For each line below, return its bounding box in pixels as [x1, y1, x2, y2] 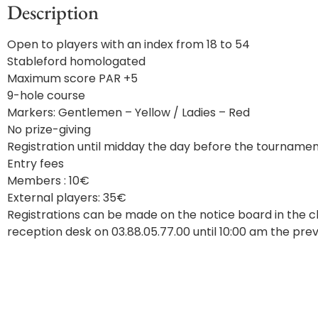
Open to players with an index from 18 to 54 [7, 35, 250, 53]
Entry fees [7, 155, 64, 172]
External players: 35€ [7, 189, 126, 206]
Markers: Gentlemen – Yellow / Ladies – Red [7, 104, 250, 121]
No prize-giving [7, 121, 91, 138]
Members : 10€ [7, 172, 89, 189]
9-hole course [7, 87, 85, 104]
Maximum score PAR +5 [7, 70, 138, 87]
